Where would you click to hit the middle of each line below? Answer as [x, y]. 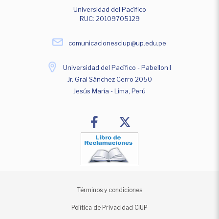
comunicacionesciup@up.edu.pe [117, 43]
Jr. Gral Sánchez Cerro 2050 [109, 79]
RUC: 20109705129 [109, 19]
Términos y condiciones [109, 190]
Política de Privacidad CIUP [109, 208]
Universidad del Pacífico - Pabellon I [117, 68]
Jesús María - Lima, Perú [109, 91]
